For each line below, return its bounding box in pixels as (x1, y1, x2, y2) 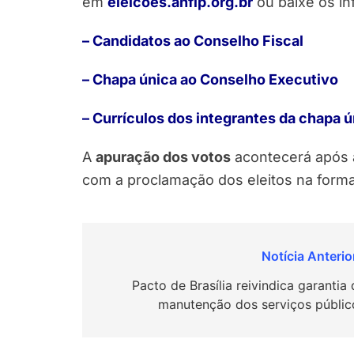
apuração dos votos (96, 148, 231, 165)
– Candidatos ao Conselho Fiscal (82, 32, 303, 49)
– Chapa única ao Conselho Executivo (82, 70, 338, 88)
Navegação (97, 247, 199, 271)
